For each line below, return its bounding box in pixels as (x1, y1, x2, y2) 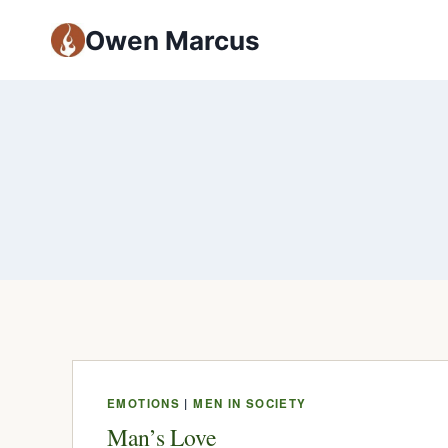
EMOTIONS (107, 395, 181, 412)
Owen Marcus (85, 24, 260, 56)
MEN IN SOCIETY (193, 395, 307, 412)
